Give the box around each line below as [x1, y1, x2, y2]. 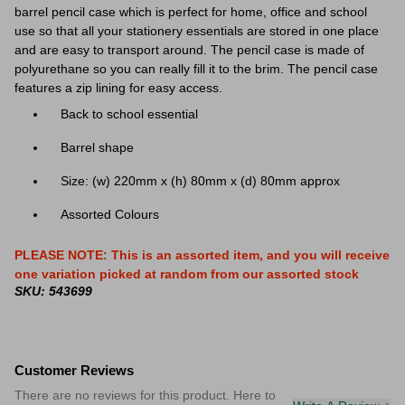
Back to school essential [61, 107, 198, 121]
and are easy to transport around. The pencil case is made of [14, 42, 364, 57]
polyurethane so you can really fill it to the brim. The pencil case [14, 61, 378, 76]
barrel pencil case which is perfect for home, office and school [14, 5, 367, 19]
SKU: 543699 [14, 284, 92, 298]
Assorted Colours [61, 207, 163, 221]
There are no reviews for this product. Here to [14, 388, 276, 402]
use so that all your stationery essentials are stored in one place [14, 24, 379, 38]
